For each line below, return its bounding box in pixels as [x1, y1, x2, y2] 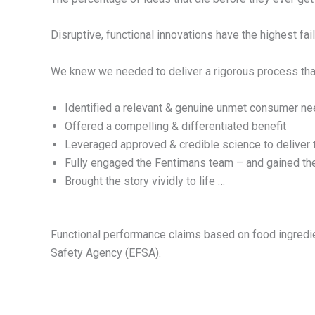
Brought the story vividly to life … [65, 174, 225, 188]
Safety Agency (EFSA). [51, 245, 161, 259]
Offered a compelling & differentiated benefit [65, 119, 286, 133]
